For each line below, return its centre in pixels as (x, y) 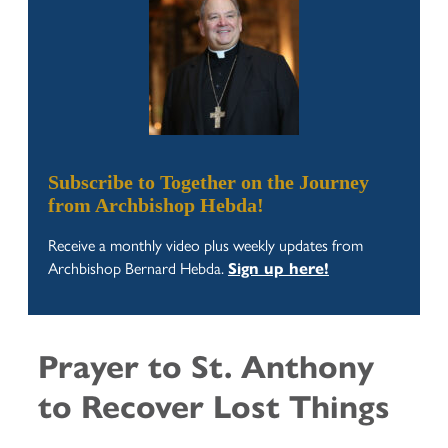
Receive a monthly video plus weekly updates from (205, 245)
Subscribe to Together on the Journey (208, 182)
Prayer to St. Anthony (206, 366)
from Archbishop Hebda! (156, 205)
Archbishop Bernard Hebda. (138, 268)
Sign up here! (278, 269)
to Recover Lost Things (214, 406)
